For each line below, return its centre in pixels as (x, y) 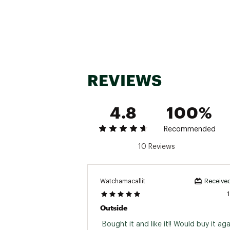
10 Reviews (156, 147)
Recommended (189, 129)
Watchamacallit (123, 181)
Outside (114, 208)
